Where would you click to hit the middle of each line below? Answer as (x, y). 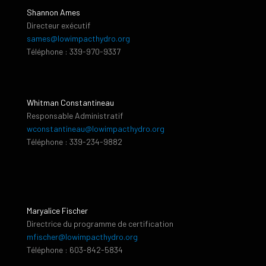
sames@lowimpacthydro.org (78, 39)
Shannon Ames (53, 12)
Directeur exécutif (58, 26)
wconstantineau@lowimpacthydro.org (96, 129)
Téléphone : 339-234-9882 (75, 142)
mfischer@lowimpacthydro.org (82, 237)
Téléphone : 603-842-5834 (75, 250)
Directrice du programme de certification (100, 224)
